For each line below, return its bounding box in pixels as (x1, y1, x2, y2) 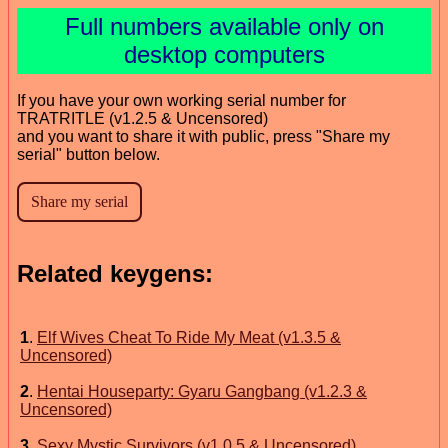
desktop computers (123, 40, 325, 68)
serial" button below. (17, 145, 160, 163)
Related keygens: (17, 259, 213, 287)
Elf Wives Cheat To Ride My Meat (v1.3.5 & (37, 328, 341, 346)
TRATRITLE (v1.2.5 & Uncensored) (17, 109, 268, 127)
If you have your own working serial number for (17, 91, 346, 109)
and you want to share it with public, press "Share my (17, 127, 390, 145)
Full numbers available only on (64, 12, 384, 40)
